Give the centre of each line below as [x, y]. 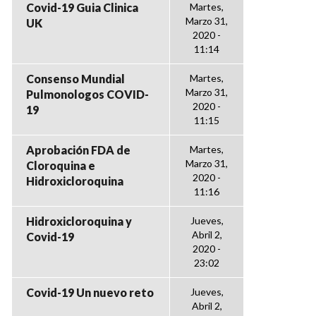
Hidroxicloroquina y [79, 221]
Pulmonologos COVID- [87, 94]
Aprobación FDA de [78, 150]
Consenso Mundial [75, 79]
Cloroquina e [61, 165]
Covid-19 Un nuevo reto [90, 292]
